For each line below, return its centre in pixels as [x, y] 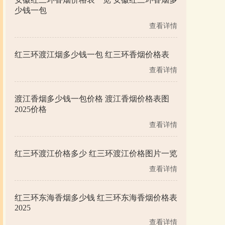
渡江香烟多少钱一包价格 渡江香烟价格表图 [92, 99]
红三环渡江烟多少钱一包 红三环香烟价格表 [92, 54]
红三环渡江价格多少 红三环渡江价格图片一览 [96, 153]
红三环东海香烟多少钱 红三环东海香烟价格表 [96, 198]
